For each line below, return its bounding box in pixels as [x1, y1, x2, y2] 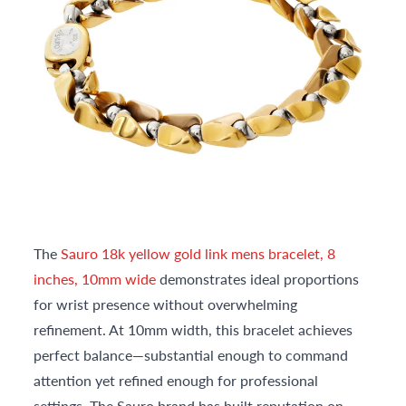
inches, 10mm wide [34, 268, 157, 290]
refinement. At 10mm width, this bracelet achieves [34, 319, 353, 341]
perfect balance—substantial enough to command [34, 344, 349, 366]
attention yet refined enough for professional [34, 370, 319, 391]
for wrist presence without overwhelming [34, 294, 298, 315]
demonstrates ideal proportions [156, 268, 360, 290]
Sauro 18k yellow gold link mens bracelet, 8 [61, 243, 336, 265]
